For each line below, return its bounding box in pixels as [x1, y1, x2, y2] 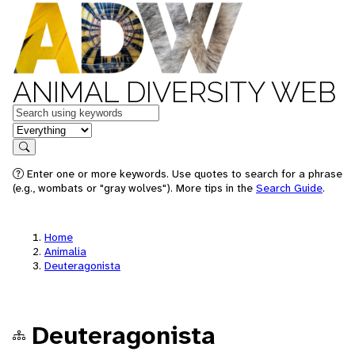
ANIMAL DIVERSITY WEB [13, 75, 336, 109]
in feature [12, 120, 64, 137]
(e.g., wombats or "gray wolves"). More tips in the [13, 181, 256, 195]
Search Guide [256, 181, 323, 195]
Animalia [44, 244, 86, 258]
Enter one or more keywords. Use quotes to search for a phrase [24, 166, 342, 181]
